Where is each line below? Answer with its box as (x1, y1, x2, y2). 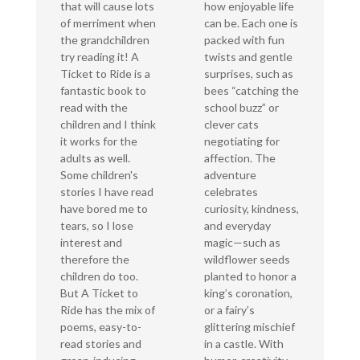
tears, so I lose (59, 219, 133, 233)
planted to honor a (203, 269, 297, 284)
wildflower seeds (203, 252, 290, 267)
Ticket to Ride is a (59, 67, 150, 81)
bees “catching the (203, 84, 299, 98)
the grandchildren (59, 33, 149, 47)
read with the (59, 100, 128, 115)
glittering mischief (203, 320, 295, 334)
